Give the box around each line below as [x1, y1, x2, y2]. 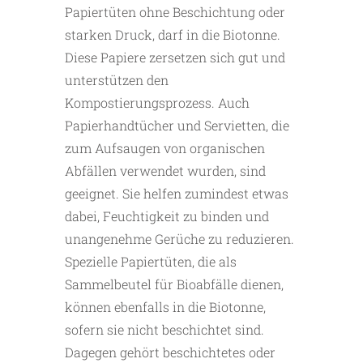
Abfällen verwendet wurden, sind [65, 162, 266, 180]
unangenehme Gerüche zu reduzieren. [65, 230, 294, 248]
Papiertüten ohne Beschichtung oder [65, 3, 285, 21]
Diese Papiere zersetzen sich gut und [65, 49, 285, 66]
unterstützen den [65, 71, 169, 89]
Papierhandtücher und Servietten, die [65, 117, 289, 135]
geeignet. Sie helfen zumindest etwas [65, 185, 288, 203]
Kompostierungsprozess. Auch [65, 94, 250, 112]
